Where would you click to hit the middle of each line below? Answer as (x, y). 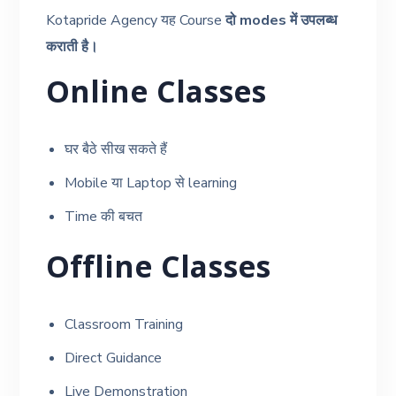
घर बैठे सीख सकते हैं (116, 149)
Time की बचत (104, 216)
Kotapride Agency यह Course (136, 20)
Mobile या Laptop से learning (151, 183)
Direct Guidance (114, 358)
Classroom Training (124, 324)
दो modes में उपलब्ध (282, 20)
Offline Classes (159, 271)
